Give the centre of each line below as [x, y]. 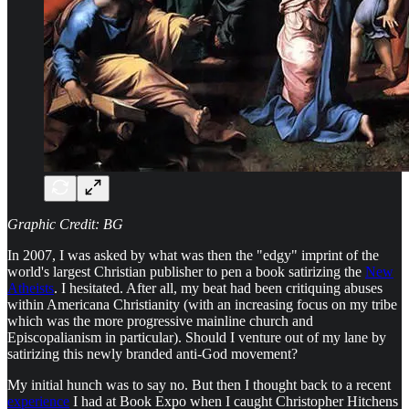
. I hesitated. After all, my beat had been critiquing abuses [218, 288]
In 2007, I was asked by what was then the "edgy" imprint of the [193, 255]
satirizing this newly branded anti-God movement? [152, 353]
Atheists [31, 288]
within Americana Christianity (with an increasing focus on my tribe [202, 304]
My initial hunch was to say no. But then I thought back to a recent [199, 384]
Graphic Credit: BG [65, 224]
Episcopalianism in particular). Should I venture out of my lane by [197, 337]
